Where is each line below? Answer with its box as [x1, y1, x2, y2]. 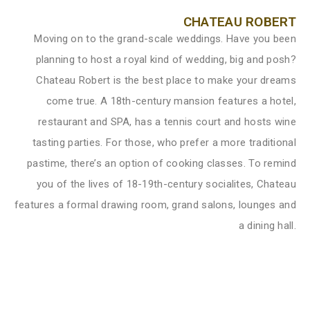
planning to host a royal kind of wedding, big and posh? [35, 53, 296, 66]
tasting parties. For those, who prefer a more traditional [32, 136, 296, 149]
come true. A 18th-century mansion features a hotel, [46, 95, 296, 108]
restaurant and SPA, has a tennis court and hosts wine [38, 116, 296, 129]
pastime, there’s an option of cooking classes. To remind [27, 157, 296, 170]
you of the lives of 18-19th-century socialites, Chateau [36, 178, 296, 191]
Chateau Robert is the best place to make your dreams [36, 74, 296, 87]
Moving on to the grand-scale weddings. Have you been [34, 33, 296, 46]
